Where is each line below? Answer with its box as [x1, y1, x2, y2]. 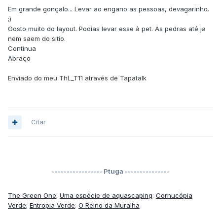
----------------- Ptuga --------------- [52, 167, 169, 176]
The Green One [8, 191, 56, 200]
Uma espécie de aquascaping [60, 191, 152, 200]
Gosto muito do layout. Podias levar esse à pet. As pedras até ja [8, 25, 206, 33]
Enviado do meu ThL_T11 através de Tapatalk [8, 74, 147, 82]
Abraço [8, 54, 31, 63]
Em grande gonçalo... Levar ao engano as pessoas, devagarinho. [8, 5, 209, 13]
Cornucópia [156, 191, 192, 200]
